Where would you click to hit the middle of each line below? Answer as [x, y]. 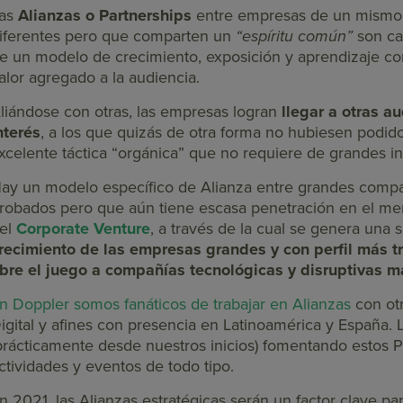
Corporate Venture [83, 229]
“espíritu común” [294, 36]
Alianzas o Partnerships [105, 16]
